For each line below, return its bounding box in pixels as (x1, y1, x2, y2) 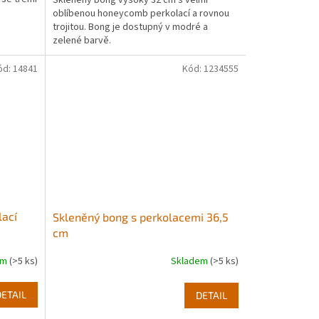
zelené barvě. (52, 33, 113, 48)
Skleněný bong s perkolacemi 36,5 (52, 209, 229, 224)
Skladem (170, 254, 210, 269)
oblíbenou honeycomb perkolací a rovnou (52, 6, 229, 21)
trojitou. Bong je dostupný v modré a (52, 19, 208, 34)
